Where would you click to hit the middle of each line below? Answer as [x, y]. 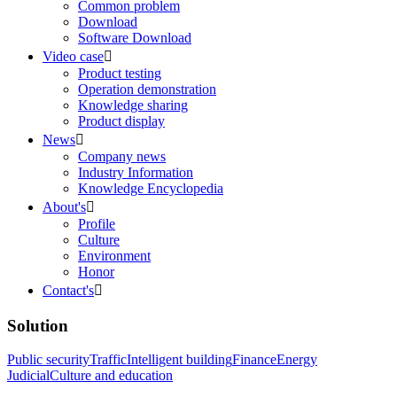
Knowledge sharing [133, 105]
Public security [48, 360]
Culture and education [111, 376]
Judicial [28, 376]
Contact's [68, 290]
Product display [121, 121]
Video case [73, 56]
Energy [297, 360]
